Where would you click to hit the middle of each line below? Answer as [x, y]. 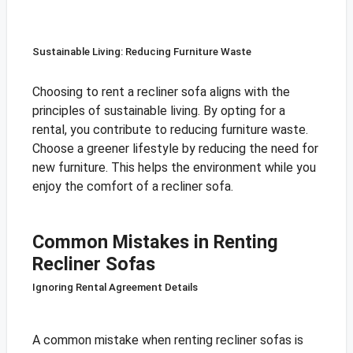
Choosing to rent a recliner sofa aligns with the [161, 92]
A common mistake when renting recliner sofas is [167, 340]
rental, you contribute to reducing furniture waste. [170, 130]
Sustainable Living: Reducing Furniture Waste [141, 52]
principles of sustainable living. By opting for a [158, 111]
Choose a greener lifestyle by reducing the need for [175, 149]
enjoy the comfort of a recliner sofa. [132, 187]
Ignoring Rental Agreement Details [115, 288]
